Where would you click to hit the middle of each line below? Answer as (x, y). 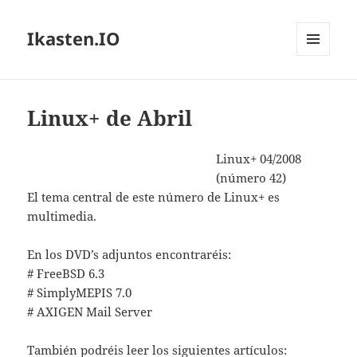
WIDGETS (319, 89)
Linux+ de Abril (110, 118)
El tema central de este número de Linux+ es (154, 197)
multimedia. (62, 216)
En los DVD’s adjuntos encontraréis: (129, 255)
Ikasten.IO (74, 39)
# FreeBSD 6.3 (66, 274)
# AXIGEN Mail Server (90, 312)
